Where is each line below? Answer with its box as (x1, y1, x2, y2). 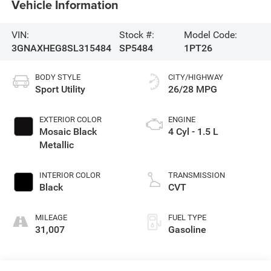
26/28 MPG (168, 83, 217, 95)
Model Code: (183, 28, 237, 41)
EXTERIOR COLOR (39, 114, 102, 124)
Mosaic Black (39, 125, 97, 137)
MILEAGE (34, 212, 67, 222)
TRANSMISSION (168, 170, 225, 180)
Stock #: (119, 28, 155, 41)
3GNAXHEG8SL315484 (11, 42, 111, 54)
